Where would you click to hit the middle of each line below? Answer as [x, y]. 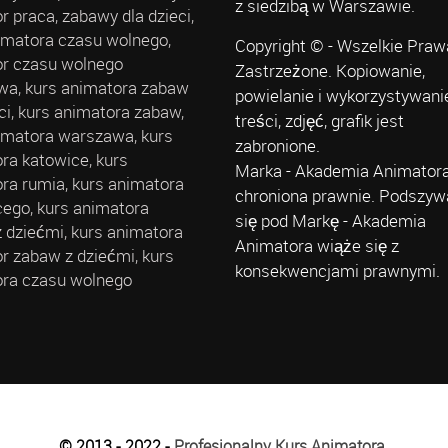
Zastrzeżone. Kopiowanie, [329, 71]
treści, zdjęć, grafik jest [319, 121]
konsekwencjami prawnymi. [337, 271]
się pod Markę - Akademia [330, 221]
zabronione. [277, 146]
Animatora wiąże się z [316, 246]
